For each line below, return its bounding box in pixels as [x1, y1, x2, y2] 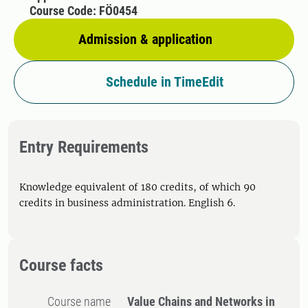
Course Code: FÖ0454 [29, 3, 137, 18]
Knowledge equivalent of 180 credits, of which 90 [19, 181, 256, 193]
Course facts [19, 256, 103, 275]
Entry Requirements [19, 137, 148, 157]
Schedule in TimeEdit [105, 74, 223, 90]
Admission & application [78, 31, 212, 47]
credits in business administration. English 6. [19, 197, 235, 209]
